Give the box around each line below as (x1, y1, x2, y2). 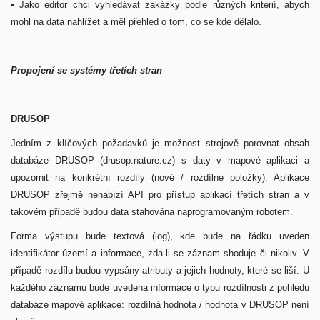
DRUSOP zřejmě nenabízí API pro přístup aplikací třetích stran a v (11, 189, 309, 200)
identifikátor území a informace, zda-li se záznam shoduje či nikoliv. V (11, 248, 309, 259)
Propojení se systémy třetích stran (11, 65, 162, 76)
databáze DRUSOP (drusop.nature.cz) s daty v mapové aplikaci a (11, 155, 309, 166)
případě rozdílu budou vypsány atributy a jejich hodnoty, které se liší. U (11, 265, 309, 276)
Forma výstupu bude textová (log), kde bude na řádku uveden (11, 231, 309, 241)
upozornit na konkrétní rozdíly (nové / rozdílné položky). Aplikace (11, 172, 309, 183)
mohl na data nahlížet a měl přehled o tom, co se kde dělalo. (11, 16, 264, 27)
